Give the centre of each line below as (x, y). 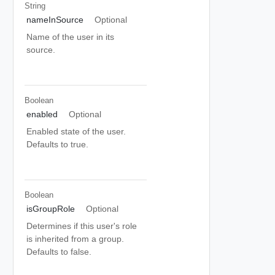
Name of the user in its (70, 37)
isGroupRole (51, 209)
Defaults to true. (57, 144)
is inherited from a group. (75, 239)
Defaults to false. (59, 252)
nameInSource (55, 20)
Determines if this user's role (82, 226)
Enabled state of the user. (76, 131)
